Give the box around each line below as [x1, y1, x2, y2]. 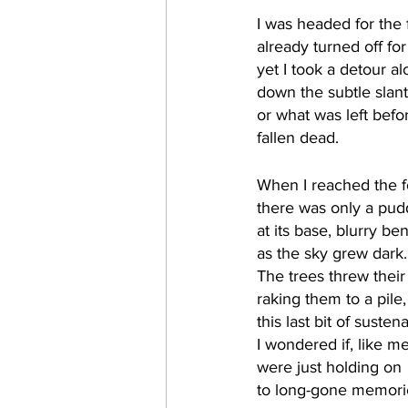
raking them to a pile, [257, 290, 406, 308]
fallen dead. [257, 128, 343, 147]
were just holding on [257, 358, 406, 376]
